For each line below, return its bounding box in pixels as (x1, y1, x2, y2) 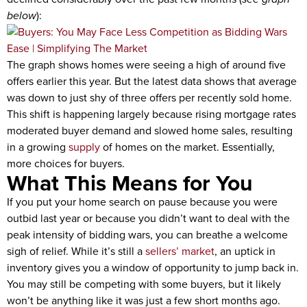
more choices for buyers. (7, 156, 125, 171)
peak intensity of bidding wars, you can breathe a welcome (7, 227, 288, 243)
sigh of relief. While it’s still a (7, 243, 145, 259)
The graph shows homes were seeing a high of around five (7, 57, 286, 73)
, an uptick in (214, 243, 275, 259)
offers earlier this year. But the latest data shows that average (7, 73, 297, 89)
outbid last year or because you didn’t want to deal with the (7, 210, 290, 226)
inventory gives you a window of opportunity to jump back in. (7, 260, 299, 275)
